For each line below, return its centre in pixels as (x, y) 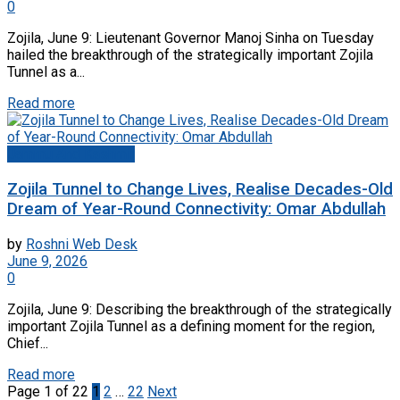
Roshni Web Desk (82, 244)
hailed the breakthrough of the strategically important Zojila (190, 55)
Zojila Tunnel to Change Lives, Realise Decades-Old (200, 189)
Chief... (28, 343)
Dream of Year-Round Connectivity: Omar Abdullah (196, 208)
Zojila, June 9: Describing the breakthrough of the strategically (200, 309)
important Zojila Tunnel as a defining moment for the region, (191, 326)
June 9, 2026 (47, 261)
